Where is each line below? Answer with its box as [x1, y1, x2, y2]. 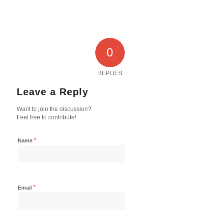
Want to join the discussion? [16, 105, 91, 112]
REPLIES [97, 69, 123, 77]
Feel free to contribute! [16, 113, 76, 121]
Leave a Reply [16, 86, 88, 97]
